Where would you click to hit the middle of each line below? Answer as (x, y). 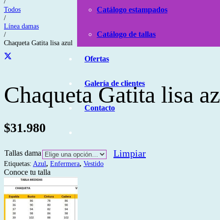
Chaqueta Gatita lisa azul (38, 43)
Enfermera (65, 164)
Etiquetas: (18, 164)
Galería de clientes (115, 83)
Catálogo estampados (132, 10)
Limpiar (130, 153)
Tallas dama (23, 153)
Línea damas (21, 26)
